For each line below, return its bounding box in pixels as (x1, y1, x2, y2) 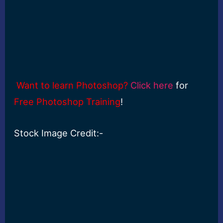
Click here (130, 80, 174, 91)
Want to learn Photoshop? (16, 80, 128, 91)
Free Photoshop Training (14, 96, 121, 108)
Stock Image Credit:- (14, 127, 104, 138)
